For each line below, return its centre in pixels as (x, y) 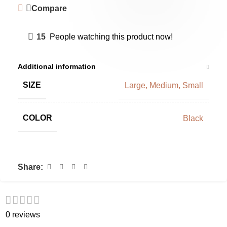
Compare (49, 8)
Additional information (57, 67)
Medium (164, 85)
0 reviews (23, 215)
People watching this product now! (111, 37)
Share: (30, 167)
